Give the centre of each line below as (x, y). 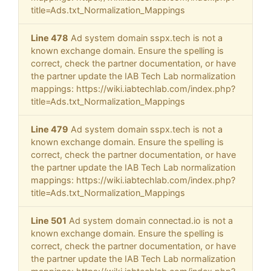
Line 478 (50, 38)
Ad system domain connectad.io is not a (150, 221)
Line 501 (49, 221)
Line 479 (50, 129)
